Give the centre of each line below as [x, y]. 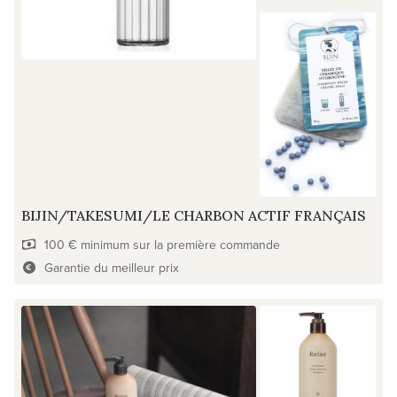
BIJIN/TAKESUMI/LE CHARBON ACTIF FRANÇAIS [194, 216]
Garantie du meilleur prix [111, 268]
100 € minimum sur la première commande [162, 245]
